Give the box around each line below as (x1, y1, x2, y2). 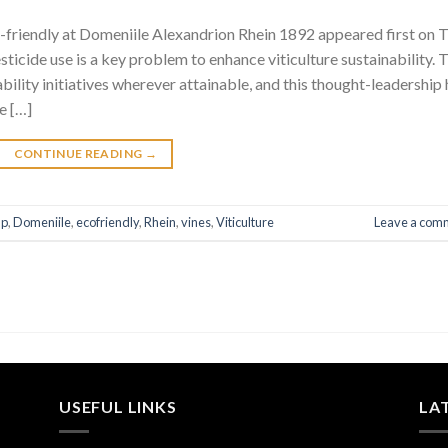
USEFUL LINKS (59, 397, 177, 417)
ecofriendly (76, 214, 139, 231)
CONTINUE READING (13, 146, 145, 162)
